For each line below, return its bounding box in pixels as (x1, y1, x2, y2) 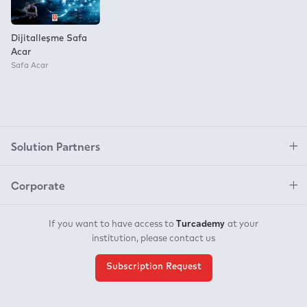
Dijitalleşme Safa (11, 34, 87, 43)
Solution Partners (11, 137, 100, 154)
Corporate (11, 176, 65, 193)
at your (228, 219, 258, 229)
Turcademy (176, 215, 228, 230)
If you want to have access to (49, 219, 176, 229)
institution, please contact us (92, 234, 215, 243)
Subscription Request (106, 262, 201, 271)
